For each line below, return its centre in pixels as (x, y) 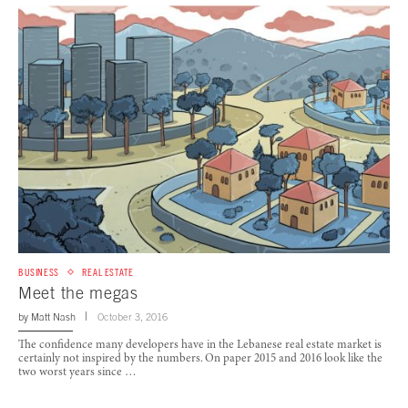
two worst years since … (77, 372)
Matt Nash (53, 316)
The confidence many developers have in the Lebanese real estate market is (200, 345)
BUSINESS (39, 272)
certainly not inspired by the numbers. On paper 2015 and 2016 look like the (200, 359)
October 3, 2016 (133, 316)
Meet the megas (78, 292)
